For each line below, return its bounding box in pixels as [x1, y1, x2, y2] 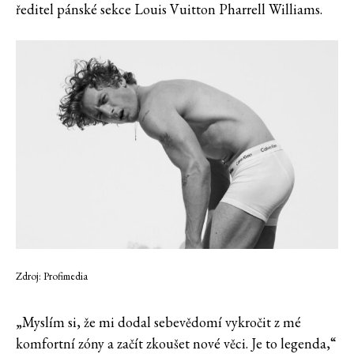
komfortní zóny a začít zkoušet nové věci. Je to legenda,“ [16, 333, 337, 352]
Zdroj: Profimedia [16, 269, 88, 284]
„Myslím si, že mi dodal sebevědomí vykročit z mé [16, 312, 301, 331]
